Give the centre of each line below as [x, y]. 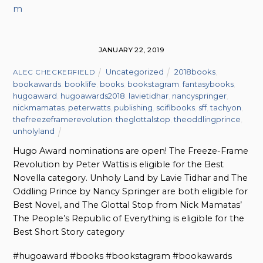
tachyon [226, 107]
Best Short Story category [69, 232]
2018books [195, 71]
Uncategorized [134, 71]
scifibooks [176, 107]
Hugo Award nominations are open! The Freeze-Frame [131, 151]
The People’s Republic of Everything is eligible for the [129, 218]
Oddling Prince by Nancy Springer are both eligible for [131, 191]
